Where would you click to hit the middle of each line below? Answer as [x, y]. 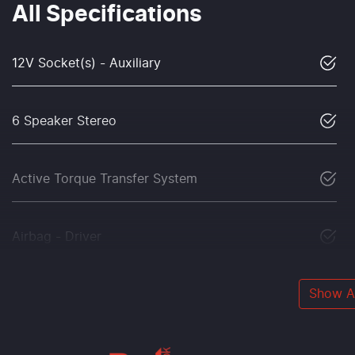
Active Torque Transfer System [105, 179]
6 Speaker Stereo [64, 121]
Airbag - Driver [57, 237]
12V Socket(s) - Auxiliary [86, 63]
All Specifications [107, 15]
